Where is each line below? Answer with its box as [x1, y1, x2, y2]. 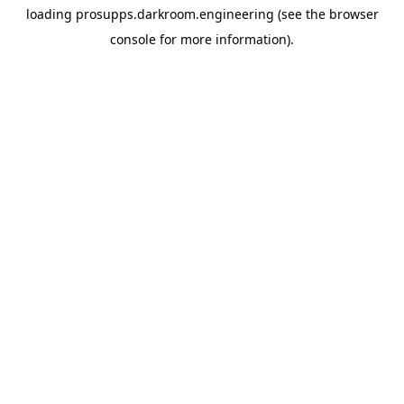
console [110, 31, 156, 48]
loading [25, 5, 76, 23]
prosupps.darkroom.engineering [75, 5, 274, 23]
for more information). [156, 31, 294, 48]
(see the [273, 5, 326, 23]
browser [328, 5, 379, 23]
